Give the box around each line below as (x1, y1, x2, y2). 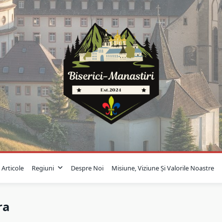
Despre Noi (71, 164, 104, 172)
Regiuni (31, 164, 54, 172)
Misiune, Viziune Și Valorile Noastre (111, 164, 215, 172)
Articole (1, 164, 24, 172)
